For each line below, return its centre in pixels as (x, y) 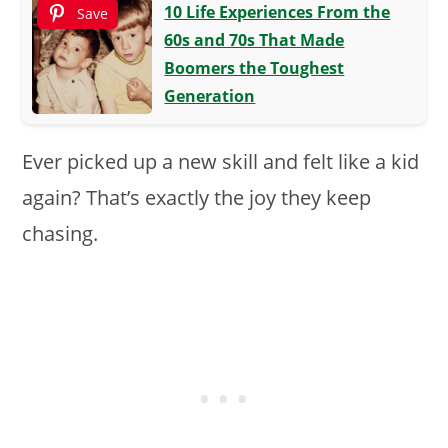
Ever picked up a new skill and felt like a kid (221, 161)
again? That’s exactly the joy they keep (197, 197)
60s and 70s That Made (254, 39)
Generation (210, 95)
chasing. (60, 233)
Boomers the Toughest (254, 67)
